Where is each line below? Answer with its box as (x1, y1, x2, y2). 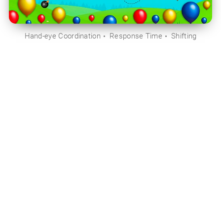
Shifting (171, 31, 197, 40)
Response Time (109, 31, 162, 40)
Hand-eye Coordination (24, 31, 101, 40)
